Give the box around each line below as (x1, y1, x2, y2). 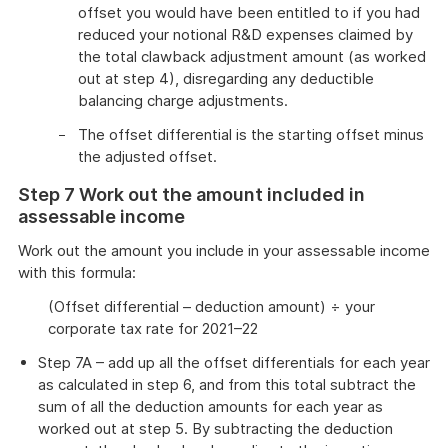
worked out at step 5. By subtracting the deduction (38, 419, 393, 438)
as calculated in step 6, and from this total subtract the (38, 375, 416, 394)
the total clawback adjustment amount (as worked (78, 47, 426, 66)
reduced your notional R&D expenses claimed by (78, 25, 413, 44)
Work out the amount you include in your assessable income (18, 241, 430, 260)
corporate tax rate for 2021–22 (48, 319, 258, 338)
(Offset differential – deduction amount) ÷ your (48, 297, 375, 316)
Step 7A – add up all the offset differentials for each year (38, 353, 430, 372)
